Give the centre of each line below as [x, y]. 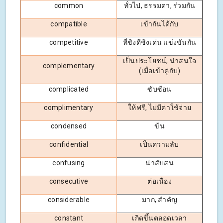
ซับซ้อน [160, 89]
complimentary [69, 108]
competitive [69, 43]
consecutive [69, 181]
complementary [69, 66]
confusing [69, 163]
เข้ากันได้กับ [160, 24]
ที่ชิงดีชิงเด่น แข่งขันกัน [160, 43]
